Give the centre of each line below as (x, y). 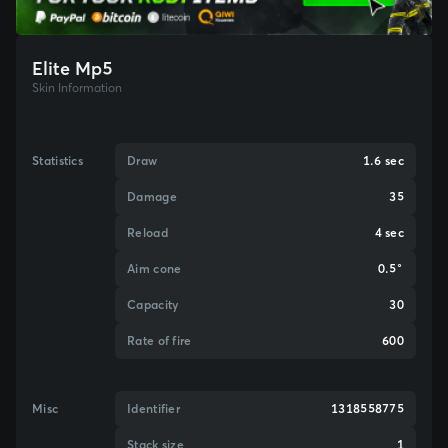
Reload (147, 233)
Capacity (153, 305)
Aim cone (154, 269)
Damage (152, 197)
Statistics (57, 161)
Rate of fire (159, 341)
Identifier (153, 409)
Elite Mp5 (72, 68)
